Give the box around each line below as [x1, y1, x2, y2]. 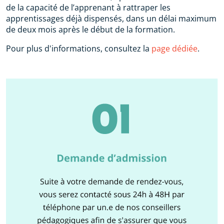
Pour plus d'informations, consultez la [6, 42, 151, 54]
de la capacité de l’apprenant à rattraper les [6, 1, 170, 13]
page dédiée [151, 42, 197, 54]
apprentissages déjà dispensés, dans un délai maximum [6, 12, 216, 24]
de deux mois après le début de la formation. [6, 23, 175, 35]
